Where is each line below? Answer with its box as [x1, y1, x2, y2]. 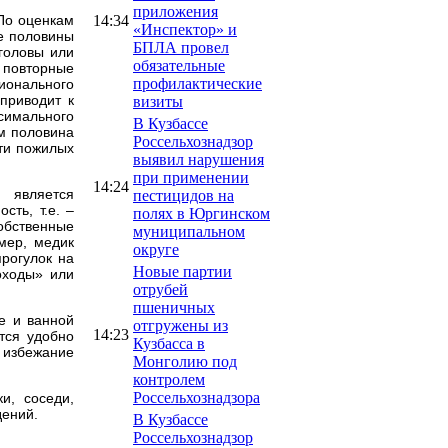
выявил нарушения [133, 150, 264, 168]
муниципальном [133, 222, 245, 240]
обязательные [133, 56, 225, 74]
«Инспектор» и [133, 20, 237, 38]
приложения [133, 2, 218, 20]
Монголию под [133, 352, 237, 370]
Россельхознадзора [133, 388, 260, 406]
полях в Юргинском [133, 204, 270, 222]
